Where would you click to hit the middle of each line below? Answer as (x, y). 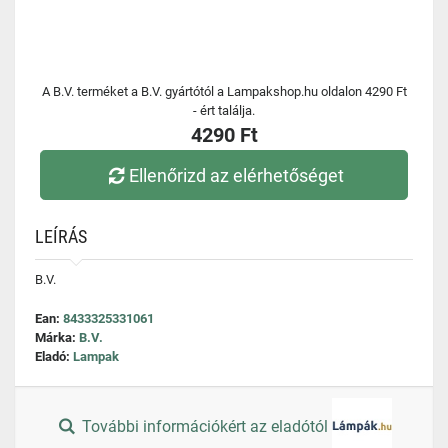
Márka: (57, 337)
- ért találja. (224, 110)
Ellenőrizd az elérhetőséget (237, 175)
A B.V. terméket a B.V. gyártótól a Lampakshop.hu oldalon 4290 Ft (224, 91)
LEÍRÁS (61, 236)
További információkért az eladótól (205, 427)
